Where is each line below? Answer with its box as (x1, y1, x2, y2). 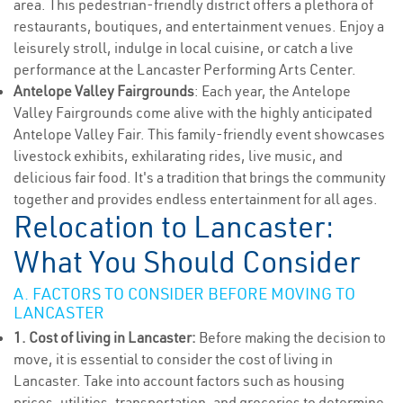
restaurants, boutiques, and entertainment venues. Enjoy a (13, 17, 384, 35)
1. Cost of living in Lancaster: (13, 328, 196, 346)
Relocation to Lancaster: (13, 208, 334, 246)
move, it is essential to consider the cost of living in (13, 350, 333, 368)
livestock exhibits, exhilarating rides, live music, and (13, 147, 343, 165)
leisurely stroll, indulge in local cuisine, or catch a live (13, 39, 354, 57)
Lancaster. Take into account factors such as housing (13, 372, 345, 390)
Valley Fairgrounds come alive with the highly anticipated (13, 103, 372, 121)
